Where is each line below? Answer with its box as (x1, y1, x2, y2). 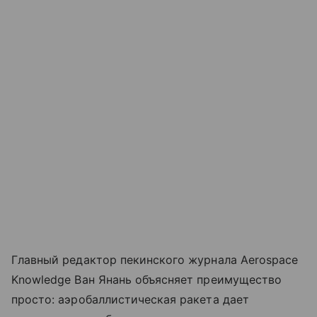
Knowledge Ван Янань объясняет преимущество (11, 272, 282, 287)
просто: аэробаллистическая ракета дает (11, 292, 249, 307)
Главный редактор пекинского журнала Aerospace (11, 253, 299, 267)
